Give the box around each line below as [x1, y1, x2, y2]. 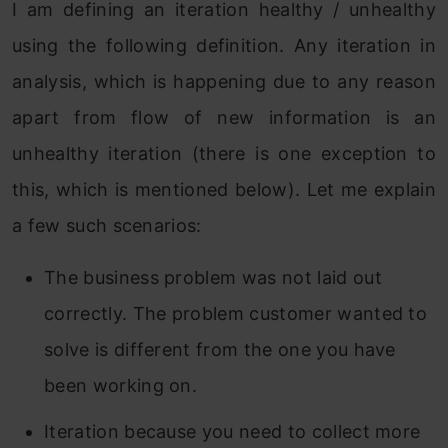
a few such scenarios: [12, 215, 202, 237]
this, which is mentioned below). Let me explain [12, 179, 436, 201]
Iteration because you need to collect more [44, 421, 421, 443]
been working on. [44, 375, 198, 397]
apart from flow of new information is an [12, 107, 436, 129]
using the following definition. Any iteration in [12, 35, 436, 57]
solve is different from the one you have [44, 339, 396, 361]
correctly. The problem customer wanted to [44, 303, 428, 325]
